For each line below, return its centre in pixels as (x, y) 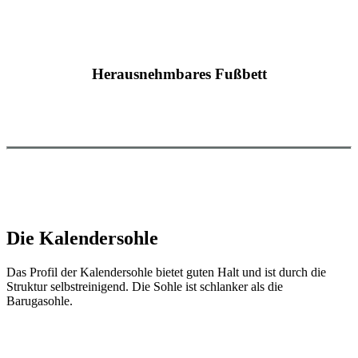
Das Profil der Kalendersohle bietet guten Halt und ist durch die (166, 272)
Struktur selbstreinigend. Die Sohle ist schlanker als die (145, 286)
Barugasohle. (40, 300)
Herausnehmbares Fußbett (179, 74)
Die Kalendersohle (82, 238)
